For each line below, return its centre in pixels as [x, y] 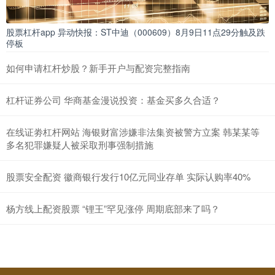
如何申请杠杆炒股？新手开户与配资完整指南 [98, 68]
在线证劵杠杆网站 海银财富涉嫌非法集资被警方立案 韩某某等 [133, 132]
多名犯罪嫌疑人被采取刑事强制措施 [80, 145]
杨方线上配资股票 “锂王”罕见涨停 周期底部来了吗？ [113, 209]
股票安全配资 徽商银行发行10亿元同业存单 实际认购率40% [128, 177]
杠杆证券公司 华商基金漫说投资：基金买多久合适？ [113, 100]
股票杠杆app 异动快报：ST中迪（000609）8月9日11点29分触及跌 [136, 32]
